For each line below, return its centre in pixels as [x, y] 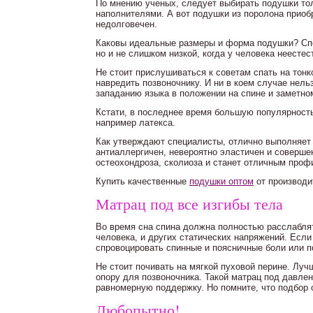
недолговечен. [126, 24]
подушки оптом [221, 181]
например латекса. [136, 123]
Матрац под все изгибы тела [189, 204]
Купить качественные [143, 181]
